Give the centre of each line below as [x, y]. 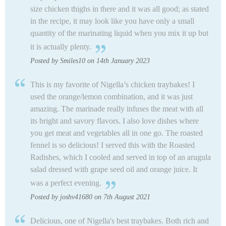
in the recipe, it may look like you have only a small [112, 21]
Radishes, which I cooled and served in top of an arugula [121, 157]
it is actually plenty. [61, 46]
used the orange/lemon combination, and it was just [111, 96]
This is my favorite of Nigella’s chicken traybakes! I [112, 84]
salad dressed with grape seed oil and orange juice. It [114, 169]
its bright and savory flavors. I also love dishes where [115, 121]
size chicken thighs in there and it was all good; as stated [120, 9]
